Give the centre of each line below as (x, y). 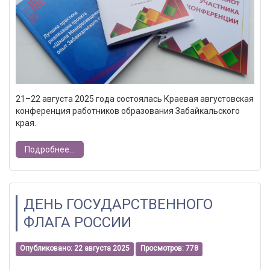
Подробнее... (50, 149)
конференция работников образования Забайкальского (128, 111)
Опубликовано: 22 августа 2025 (75, 249)
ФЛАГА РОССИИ (77, 222)
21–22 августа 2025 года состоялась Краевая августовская (135, 99)
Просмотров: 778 (169, 249)
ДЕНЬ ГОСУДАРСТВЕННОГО (118, 204)
